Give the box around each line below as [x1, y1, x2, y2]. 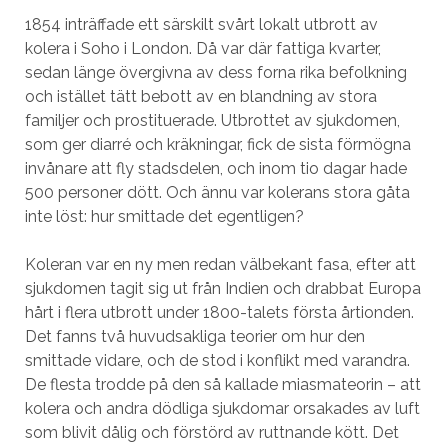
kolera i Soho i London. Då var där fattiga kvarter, [24, 39, 381, 58]
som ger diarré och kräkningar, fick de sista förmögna [24, 135, 411, 154]
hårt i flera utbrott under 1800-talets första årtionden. [24, 303, 414, 322]
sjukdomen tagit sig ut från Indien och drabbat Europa [24, 279, 421, 298]
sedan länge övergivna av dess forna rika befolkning [24, 63, 407, 82]
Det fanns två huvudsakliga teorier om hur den [24, 327, 365, 346]
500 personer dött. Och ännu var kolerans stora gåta [24, 183, 410, 202]
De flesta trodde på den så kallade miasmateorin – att [24, 375, 421, 394]
